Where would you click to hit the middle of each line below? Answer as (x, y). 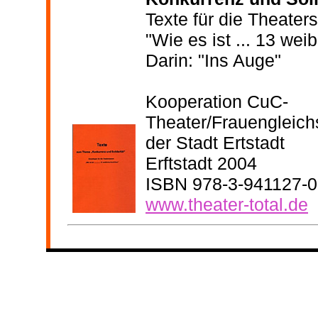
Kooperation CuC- (217, 101)
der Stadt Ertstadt (215, 142)
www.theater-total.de (227, 204)
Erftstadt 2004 (201, 163)
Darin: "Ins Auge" (213, 60)
